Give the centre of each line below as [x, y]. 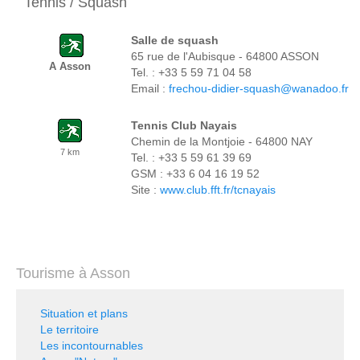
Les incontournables [92, 346]
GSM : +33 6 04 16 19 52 [195, 174]
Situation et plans [84, 313]
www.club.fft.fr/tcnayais [218, 190]
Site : [145, 190]
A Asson [70, 66]
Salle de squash [175, 40]
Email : [150, 88]
